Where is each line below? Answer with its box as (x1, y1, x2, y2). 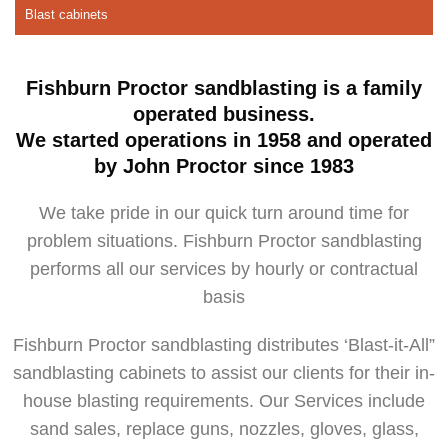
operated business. (133, 103, 315, 125)
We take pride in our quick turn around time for (39, 203, 409, 223)
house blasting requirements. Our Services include (23, 391, 425, 411)
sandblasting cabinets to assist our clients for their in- (13, 363, 435, 383)
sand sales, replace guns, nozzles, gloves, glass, (29, 419, 419, 439)
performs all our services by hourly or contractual (30, 259, 418, 279)
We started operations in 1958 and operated (16, 129, 432, 151)
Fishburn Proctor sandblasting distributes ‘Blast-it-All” (13, 335, 435, 355)
